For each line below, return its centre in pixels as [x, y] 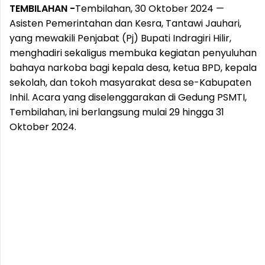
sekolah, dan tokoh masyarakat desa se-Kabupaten [130, 83]
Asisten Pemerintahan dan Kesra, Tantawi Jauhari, [125, 23]
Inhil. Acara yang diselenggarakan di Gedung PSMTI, [128, 97]
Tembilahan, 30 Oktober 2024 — [150, 9]
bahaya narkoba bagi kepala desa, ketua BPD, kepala [133, 68]
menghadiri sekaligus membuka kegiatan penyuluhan [133, 53]
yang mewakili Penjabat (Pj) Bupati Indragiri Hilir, [120, 38]
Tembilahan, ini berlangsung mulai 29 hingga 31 [117, 112]
